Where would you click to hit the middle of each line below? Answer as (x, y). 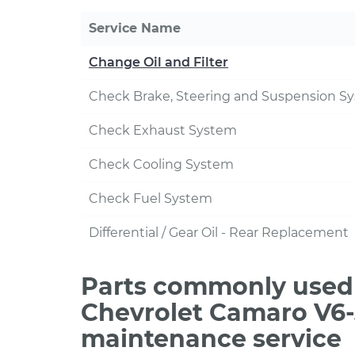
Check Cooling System (161, 164)
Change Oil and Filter (158, 62)
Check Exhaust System (163, 130)
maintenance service (211, 339)
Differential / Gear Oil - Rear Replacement (219, 233)
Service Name (135, 28)
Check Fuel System (151, 198)
